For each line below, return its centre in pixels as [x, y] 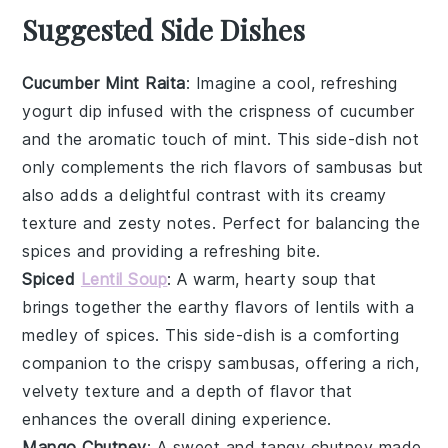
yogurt [48, 110]
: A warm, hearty [234, 278]
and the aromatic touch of [128, 138]
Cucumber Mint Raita [104, 82]
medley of [64, 334]
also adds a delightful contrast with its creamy [204, 194]
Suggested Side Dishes [164, 29]
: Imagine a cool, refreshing [291, 82]
